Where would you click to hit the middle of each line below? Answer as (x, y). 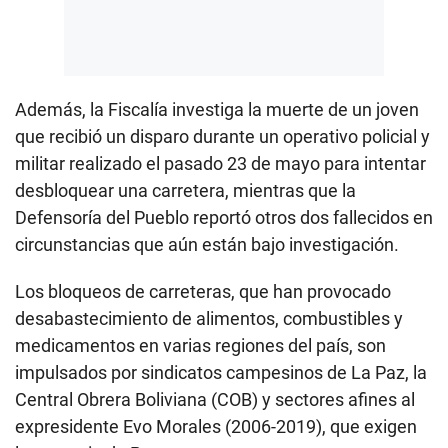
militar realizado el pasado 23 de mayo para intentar (220, 164)
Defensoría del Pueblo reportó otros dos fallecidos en (224, 218)
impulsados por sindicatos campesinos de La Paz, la (221, 373)
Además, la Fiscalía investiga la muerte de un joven (217, 110)
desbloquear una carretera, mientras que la (185, 191)
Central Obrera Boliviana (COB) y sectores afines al (215, 400)
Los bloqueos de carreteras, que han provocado (203, 292)
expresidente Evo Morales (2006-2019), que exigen (216, 427)
